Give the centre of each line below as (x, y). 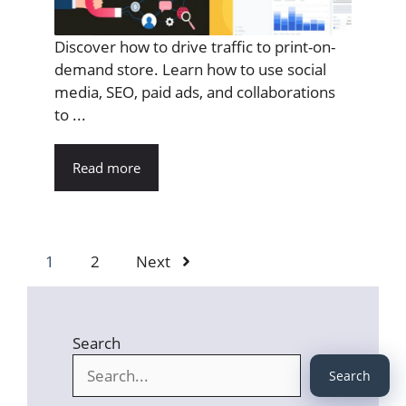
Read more (106, 168)
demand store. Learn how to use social (190, 70)
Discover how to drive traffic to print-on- (195, 47)
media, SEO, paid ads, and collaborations (195, 92)
